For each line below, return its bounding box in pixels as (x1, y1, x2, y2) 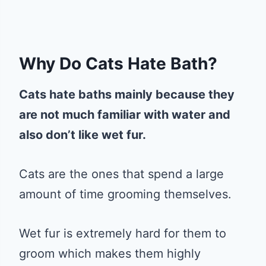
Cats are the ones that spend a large (19, 166, 224, 181)
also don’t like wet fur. (19, 127, 146, 142)
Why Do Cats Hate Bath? (19, 53, 217, 74)
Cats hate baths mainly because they (19, 87, 235, 102)
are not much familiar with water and (19, 107, 230, 122)
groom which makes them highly (19, 246, 201, 261)
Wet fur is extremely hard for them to (19, 226, 226, 240)
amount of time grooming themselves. (19, 186, 232, 201)
